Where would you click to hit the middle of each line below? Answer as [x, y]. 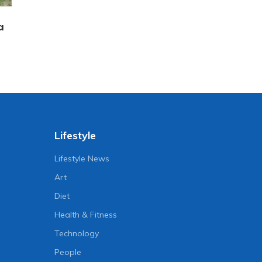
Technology [77, 234]
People [68, 252]
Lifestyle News [82, 159]
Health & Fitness [86, 215]
